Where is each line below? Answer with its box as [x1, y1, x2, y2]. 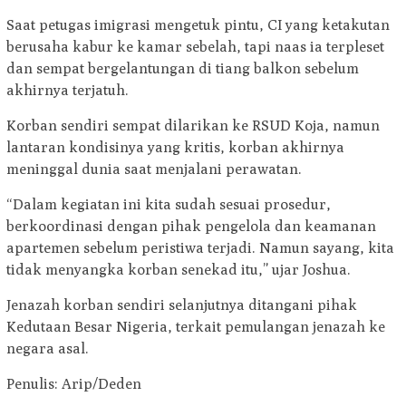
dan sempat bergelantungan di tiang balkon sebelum [6, 59, 359, 77]
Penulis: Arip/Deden [6, 374, 141, 392]
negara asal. [6, 339, 89, 357]
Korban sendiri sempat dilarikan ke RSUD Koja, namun [6, 116, 380, 134]
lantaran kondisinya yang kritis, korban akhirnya [6, 138, 344, 156]
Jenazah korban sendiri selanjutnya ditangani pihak [6, 295, 357, 314]
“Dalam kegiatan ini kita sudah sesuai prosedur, [6, 195, 331, 213]
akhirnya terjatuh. [6, 81, 129, 99]
